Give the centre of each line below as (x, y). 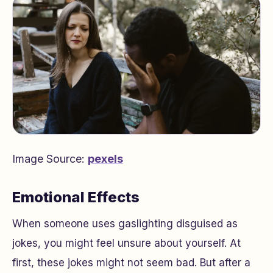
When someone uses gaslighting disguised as (125, 224)
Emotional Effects (76, 197)
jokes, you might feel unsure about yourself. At (126, 243)
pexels (105, 159)
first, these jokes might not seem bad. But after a (131, 263)
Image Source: (50, 159)
